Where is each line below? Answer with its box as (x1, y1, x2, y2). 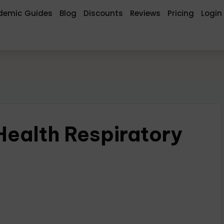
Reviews (130, 8, 161, 18)
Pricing (167, 8, 194, 18)
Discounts (83, 8, 123, 18)
